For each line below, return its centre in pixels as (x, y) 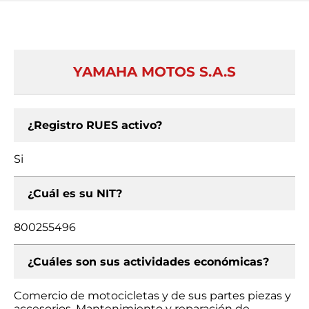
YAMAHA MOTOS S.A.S (154, 72)
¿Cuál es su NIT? (75, 193)
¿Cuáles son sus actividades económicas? (148, 262)
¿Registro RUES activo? (95, 125)
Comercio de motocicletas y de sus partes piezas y (152, 296)
